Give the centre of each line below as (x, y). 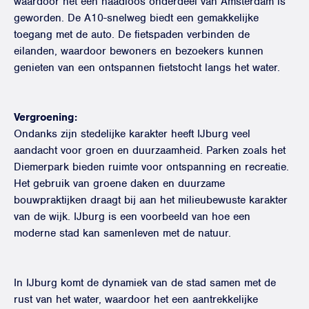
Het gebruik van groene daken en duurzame (119, 183)
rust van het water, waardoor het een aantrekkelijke (136, 299)
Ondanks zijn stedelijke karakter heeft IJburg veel (132, 134)
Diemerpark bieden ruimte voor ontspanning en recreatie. (151, 167)
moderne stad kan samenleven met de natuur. (122, 233)
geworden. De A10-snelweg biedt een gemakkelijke (136, 18)
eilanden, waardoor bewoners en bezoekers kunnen (139, 51)
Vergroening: (46, 117)
